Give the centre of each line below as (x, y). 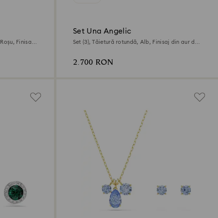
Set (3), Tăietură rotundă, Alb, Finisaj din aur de (135, 42)
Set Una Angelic (102, 32)
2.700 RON (93, 63)
